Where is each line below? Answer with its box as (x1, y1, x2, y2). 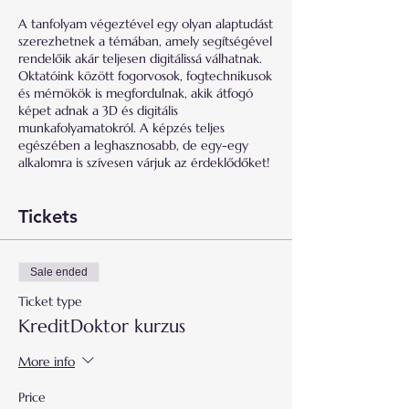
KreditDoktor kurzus (18, 315, 185, 338)
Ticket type (18, 293, 82, 309)
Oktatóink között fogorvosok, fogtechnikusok (18, 68, 272, 84)
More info (18, 352, 75, 370)
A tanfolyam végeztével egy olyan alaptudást (18, 16, 273, 32)
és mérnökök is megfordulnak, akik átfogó (18, 85, 253, 101)
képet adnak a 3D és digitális (18, 102, 178, 119)
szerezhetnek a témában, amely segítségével (18, 33, 272, 49)
